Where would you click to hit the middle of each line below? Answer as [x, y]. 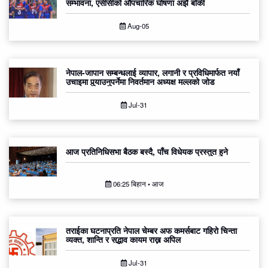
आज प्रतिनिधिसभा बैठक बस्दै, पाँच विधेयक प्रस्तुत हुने [147, 152]
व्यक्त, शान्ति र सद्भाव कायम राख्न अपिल [123, 240]
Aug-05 [137, 26]
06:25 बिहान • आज [137, 184]
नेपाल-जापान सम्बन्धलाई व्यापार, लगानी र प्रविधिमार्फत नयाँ [153, 73]
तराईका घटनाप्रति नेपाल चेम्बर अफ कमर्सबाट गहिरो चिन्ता [151, 231]
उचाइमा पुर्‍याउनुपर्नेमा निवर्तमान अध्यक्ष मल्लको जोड [140, 82]
